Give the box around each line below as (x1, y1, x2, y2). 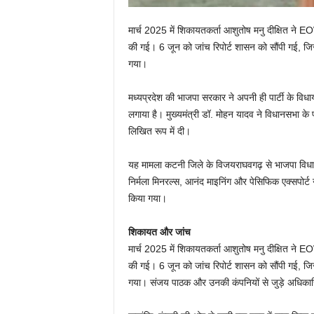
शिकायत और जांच (128, 226, 191, 238)
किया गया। (128, 192, 167, 204)
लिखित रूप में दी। (128, 125, 191, 137)
